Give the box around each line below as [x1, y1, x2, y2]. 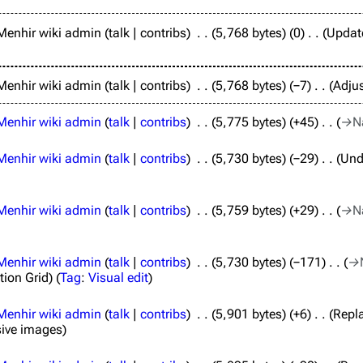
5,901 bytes [215, 306, 282, 322]
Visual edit [88, 270, 148, 285]
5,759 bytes [215, 203, 282, 218]
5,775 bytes [215, 114, 282, 130]
